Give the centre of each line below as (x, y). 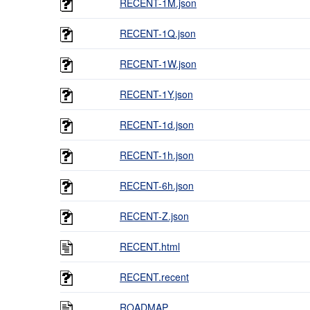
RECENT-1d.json (157, 125)
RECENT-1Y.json (156, 94)
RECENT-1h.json (157, 155)
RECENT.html (150, 246)
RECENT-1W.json (158, 64)
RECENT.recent (154, 277)
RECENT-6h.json (157, 185)
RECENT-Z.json (154, 216)
